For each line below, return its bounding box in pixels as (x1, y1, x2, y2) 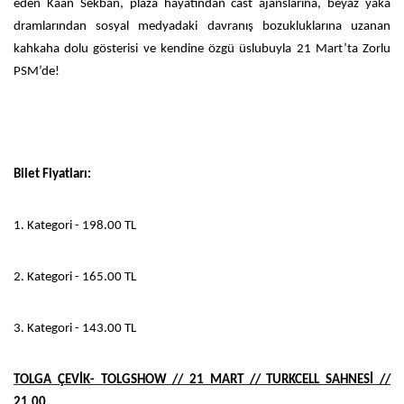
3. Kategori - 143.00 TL (14, 321, 136, 335)
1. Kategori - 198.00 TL (14, 218, 139, 233)
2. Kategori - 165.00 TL (14, 270, 139, 284)
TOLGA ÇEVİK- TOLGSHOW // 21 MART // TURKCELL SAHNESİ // (14, 372, 390, 387)
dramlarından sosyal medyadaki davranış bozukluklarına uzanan (14, 19, 390, 33)
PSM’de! (14, 64, 60, 78)
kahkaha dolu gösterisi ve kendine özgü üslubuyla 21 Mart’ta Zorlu (14, 41, 390, 56)
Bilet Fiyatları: (14, 167, 91, 181)
